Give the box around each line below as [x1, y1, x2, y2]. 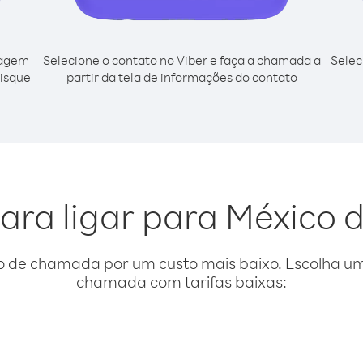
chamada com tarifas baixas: [76, 271, 287, 292]
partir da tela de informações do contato [66, 69, 297, 85]
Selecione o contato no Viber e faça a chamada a [42, 52, 321, 68]
